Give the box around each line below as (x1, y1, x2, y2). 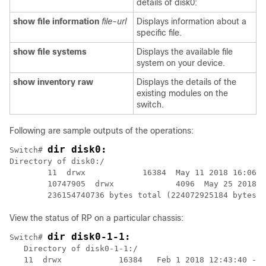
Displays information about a (137, 17, 246, 26)
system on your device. (137, 58, 225, 68)
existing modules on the (137, 88, 228, 98)
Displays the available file (137, 47, 233, 56)
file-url (102, 17, 126, 26)
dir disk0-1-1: (47, 231, 131, 242)
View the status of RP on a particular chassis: (9, 213, 183, 223)
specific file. (137, 28, 182, 37)
